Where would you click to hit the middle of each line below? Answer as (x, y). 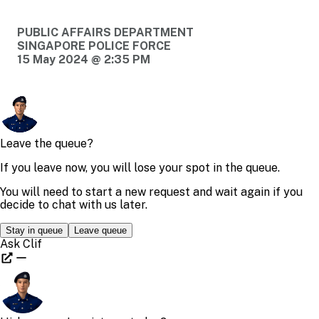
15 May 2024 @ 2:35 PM (84, 59)
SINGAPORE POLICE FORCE (94, 46)
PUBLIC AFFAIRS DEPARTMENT (105, 32)
